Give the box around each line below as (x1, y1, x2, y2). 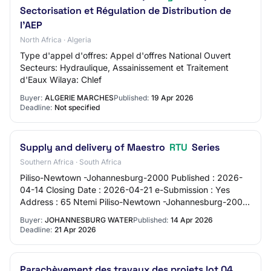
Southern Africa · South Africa (20, 157, 122, 166)
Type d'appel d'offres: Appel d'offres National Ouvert (20, 50, 231, 60)
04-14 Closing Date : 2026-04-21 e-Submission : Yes (20, 184, 230, 195)
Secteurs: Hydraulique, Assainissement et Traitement (20, 62, 229, 73)
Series (189, 141, 220, 154)
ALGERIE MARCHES (45, 93, 114, 102)
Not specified (54, 103, 100, 112)
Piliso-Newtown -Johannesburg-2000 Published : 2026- (20, 172, 243, 183)
